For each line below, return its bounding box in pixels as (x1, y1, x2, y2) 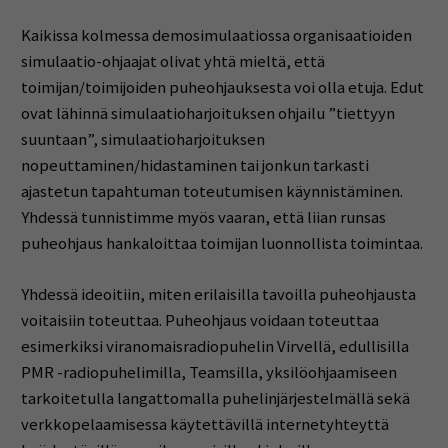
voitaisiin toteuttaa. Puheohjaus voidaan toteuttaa (20, 310, 379, 332)
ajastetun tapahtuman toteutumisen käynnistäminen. (20, 180, 403, 202)
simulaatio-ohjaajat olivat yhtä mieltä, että (20, 50, 325, 72)
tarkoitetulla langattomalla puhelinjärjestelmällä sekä (20, 388, 410, 410)
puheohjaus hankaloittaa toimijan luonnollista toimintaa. (20, 232, 423, 254)
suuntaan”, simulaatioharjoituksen (20, 128, 265, 150)
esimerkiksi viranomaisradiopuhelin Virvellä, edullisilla (20, 336, 409, 358)
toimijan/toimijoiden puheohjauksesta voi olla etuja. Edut (20, 76, 424, 98)
